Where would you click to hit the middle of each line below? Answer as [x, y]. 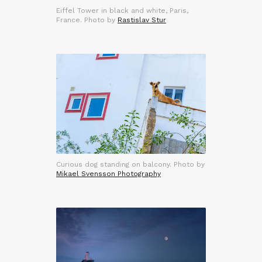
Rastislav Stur [142, 20]
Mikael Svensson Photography [108, 174]
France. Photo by [87, 20]
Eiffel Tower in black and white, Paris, [122, 11]
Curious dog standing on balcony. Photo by [130, 165]
